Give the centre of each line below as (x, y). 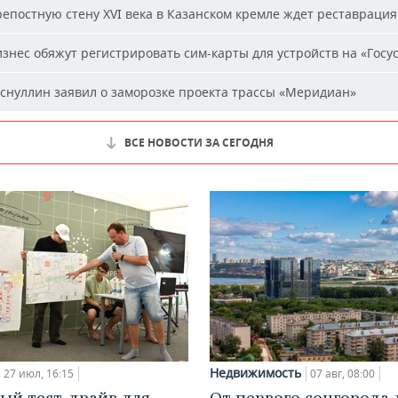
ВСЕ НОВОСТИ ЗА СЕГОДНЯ (199, 142)
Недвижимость (255, 372)
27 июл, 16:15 (39, 373)
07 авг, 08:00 (342, 373)
